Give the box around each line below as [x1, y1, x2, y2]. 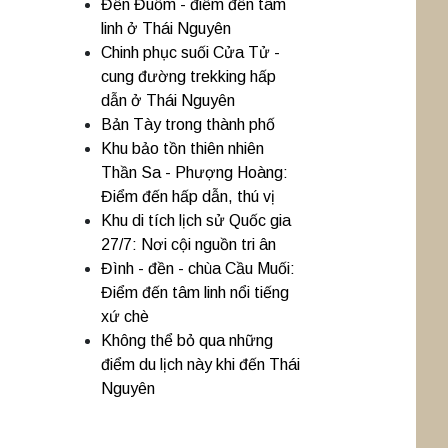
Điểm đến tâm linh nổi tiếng [101, 284, 289, 301]
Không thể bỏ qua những [101, 332, 273, 349]
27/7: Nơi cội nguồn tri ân [101, 236, 276, 253]
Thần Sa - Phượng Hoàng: [101, 164, 288, 181]
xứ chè [101, 308, 149, 325]
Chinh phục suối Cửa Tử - [101, 44, 280, 61]
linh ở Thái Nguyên [101, 20, 231, 37]
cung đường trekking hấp [101, 68, 276, 85]
